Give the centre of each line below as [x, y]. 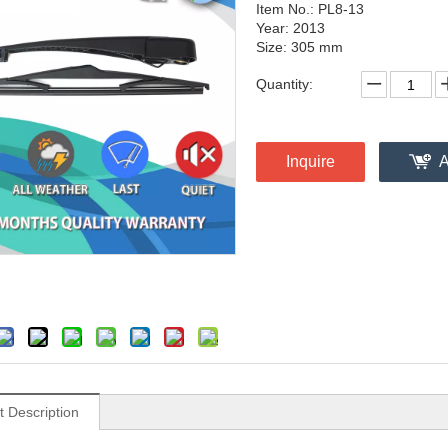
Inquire [310, 161]
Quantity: [284, 84]
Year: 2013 [290, 28]
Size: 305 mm [299, 47]
